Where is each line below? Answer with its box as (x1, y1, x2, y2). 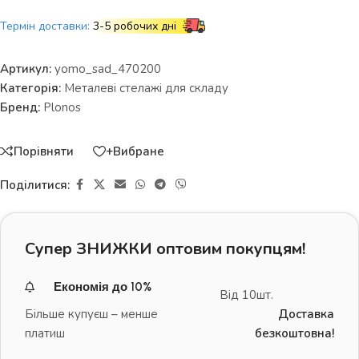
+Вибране (106, 143, 164, 159)
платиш (25, 325, 65, 342)
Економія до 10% (54, 280, 151, 295)
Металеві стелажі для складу (64, 80, 228, 96)
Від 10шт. (219, 287, 273, 304)
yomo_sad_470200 (54, 61, 161, 77)
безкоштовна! (254, 325, 334, 342)
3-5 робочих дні (93, 18, 176, 34)
